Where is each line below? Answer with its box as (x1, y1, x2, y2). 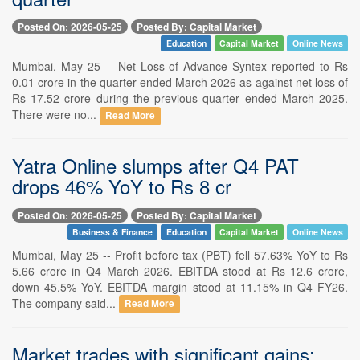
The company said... (12, 294, 119, 311)
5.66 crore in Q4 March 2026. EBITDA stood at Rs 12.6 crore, (12, 262, 348, 279)
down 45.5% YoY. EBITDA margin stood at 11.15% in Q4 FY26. (12, 278, 348, 295)
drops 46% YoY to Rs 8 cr (12, 172, 231, 201)
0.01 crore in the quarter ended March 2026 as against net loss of (12, 74, 348, 91)
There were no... (12, 106, 100, 123)
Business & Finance (72, 225, 153, 238)
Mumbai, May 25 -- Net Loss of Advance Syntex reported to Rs (12, 58, 348, 75)
